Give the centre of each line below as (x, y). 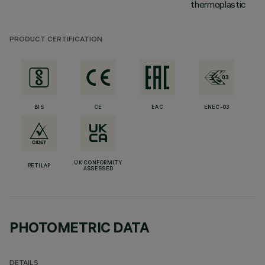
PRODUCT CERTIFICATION (56, 40)
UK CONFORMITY (98, 163)
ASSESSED (98, 169)
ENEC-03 (216, 108)
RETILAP (39, 166)
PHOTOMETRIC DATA (80, 227)
